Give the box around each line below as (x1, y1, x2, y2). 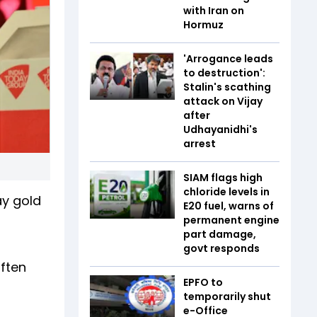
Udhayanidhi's (183, 122, 258, 137)
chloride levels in (183, 185, 270, 199)
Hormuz (183, 18, 224, 32)
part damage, (183, 227, 256, 241)
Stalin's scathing (183, 80, 271, 94)
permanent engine (183, 213, 279, 227)
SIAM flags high (183, 171, 263, 185)
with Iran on (183, 4, 244, 18)
